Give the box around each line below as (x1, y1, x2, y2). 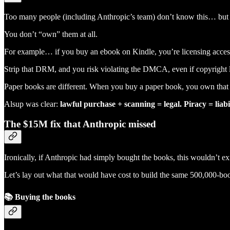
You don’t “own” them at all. (4, 29, 98, 39)
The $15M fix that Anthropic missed (4, 118, 156, 129)
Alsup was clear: (4, 99, 60, 108)
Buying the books (13, 192, 75, 201)
